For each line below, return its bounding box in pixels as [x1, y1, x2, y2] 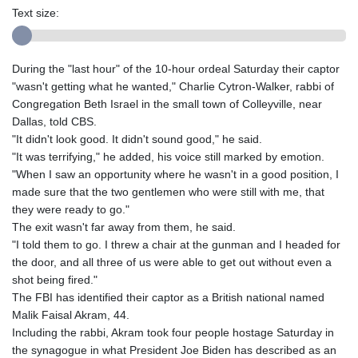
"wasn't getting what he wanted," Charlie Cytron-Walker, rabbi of [12, 80, 334, 93]
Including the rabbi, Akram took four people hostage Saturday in [12, 326, 334, 340]
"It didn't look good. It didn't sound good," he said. [12, 133, 262, 146]
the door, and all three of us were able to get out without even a [12, 256, 332, 269]
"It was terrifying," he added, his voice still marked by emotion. [12, 150, 324, 164]
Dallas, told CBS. [12, 115, 97, 129]
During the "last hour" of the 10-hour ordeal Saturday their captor [12, 62, 340, 76]
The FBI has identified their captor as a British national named [12, 291, 324, 304]
